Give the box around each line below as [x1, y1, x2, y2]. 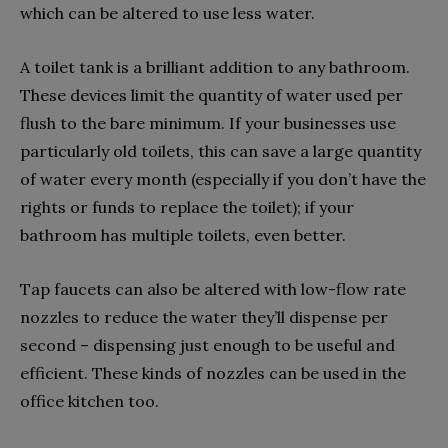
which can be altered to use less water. [20, 3, 315, 24]
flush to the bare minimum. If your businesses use [20, 113, 396, 134]
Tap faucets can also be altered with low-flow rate [20, 279, 406, 300]
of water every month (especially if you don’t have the [20, 169, 426, 190]
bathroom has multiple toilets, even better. [20, 225, 346, 246]
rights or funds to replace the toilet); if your [20, 197, 354, 218]
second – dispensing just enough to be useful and [20, 335, 395, 356]
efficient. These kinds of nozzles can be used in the [20, 363, 406, 384]
